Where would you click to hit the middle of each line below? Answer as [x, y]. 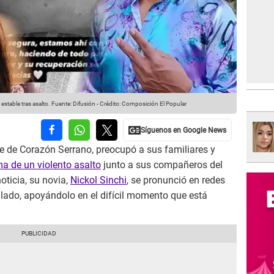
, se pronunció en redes [176, 180]
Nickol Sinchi [98, 180]
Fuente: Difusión [73, 104]
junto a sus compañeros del [162, 165]
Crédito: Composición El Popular [143, 104]
